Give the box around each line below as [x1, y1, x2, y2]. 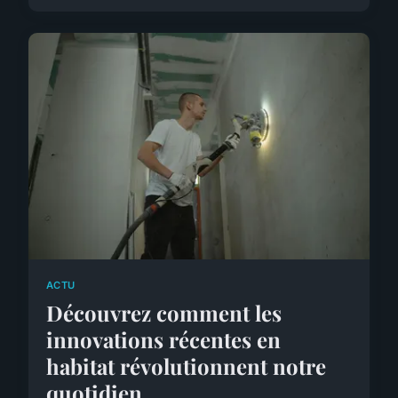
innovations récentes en [46, 325, 281, 354]
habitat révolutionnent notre [46, 352, 326, 381]
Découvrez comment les [46, 298, 282, 328]
